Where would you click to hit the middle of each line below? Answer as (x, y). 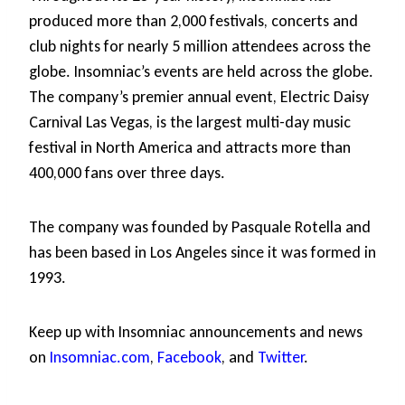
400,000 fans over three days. (127, 173)
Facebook (189, 358)
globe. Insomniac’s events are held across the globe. (201, 72)
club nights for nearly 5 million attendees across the (200, 47)
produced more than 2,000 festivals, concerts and (193, 21)
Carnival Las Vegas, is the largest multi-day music (190, 122)
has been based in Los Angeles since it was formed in (202, 253)
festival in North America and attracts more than (190, 148)
